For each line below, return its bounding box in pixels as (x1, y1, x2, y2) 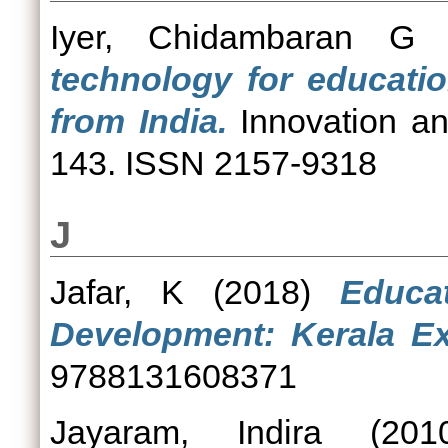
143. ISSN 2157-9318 (50, 144, 377, 182)
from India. (50, 102, 227, 140)
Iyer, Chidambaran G (50, 18, 415, 56)
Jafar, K (50, 273, 184, 311)
